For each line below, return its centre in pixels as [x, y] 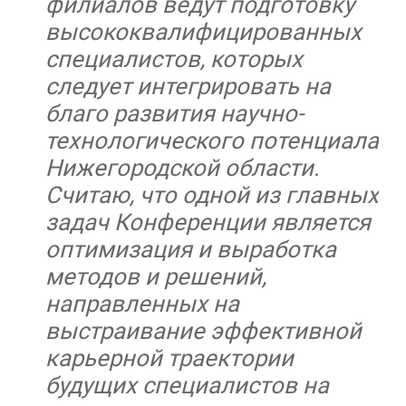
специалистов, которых [174, 59]
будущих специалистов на [187, 386]
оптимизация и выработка [191, 250]
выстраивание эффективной [203, 331]
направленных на [142, 304]
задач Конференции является [208, 222]
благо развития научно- [174, 114]
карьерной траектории [169, 358]
